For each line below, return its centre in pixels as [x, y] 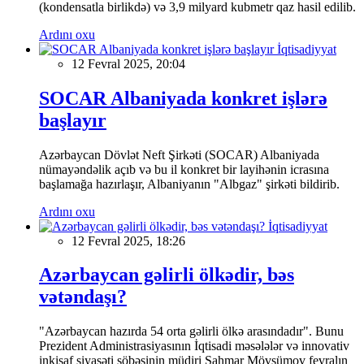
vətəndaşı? [83, 297]
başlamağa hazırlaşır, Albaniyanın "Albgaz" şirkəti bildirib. [189, 184]
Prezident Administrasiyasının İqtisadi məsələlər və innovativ [194, 346]
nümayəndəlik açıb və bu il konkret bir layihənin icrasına [184, 169]
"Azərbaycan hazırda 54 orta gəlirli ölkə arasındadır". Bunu [191, 331]
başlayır [73, 120]
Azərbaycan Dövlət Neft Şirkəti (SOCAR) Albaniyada [179, 154]
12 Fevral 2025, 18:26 [128, 240]
